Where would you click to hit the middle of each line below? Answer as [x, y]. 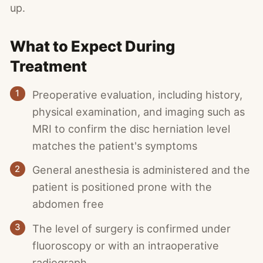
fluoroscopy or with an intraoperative [126, 246]
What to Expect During [92, 46]
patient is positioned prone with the [122, 187]
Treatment [48, 66]
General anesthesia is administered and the [141, 170]
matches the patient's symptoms [115, 146]
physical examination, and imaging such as [139, 112]
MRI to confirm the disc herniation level [131, 129]
